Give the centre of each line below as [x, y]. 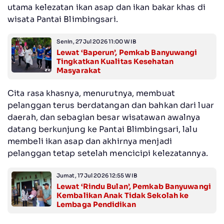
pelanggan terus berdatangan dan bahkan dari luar [111, 105]
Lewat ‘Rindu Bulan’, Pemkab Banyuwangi [134, 186]
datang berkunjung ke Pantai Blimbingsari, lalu [102, 129]
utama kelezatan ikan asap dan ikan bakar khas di [106, 7]
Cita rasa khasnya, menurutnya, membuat [91, 93]
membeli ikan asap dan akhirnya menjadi [90, 141]
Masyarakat [78, 70]
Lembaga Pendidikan [96, 204]
